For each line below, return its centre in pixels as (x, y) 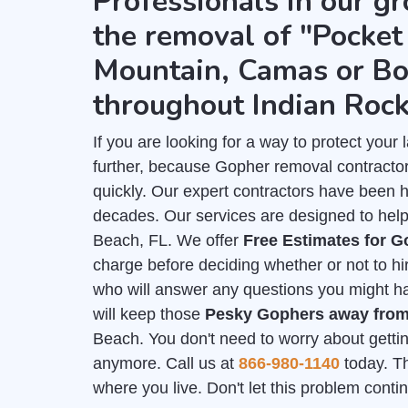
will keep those (149, 314)
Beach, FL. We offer (168, 240)
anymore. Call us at (166, 363)
